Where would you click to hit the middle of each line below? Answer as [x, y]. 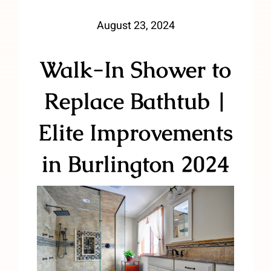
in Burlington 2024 [135, 164]
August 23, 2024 [135, 26]
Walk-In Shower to [135, 70]
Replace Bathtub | [135, 101]
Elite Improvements [135, 133]
